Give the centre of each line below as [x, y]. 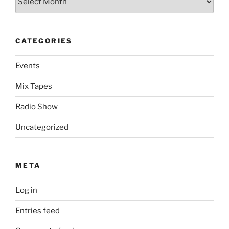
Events [28, 66]
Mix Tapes [34, 86]
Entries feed [38, 211]
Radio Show [37, 107]
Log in [26, 190]
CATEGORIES [44, 41]
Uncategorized [42, 127]
